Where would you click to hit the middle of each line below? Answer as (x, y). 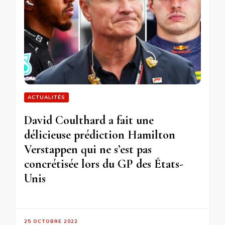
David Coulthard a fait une (89, 121)
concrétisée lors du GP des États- (104, 164)
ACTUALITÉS (46, 98)
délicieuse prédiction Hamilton (100, 135)
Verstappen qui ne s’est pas (88, 150)
